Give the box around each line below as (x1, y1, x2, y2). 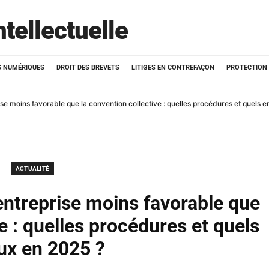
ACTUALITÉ (15, 165, 50, 172)
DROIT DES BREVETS (56, 64, 119, 71)
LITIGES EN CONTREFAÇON (131, 64, 214, 71)
